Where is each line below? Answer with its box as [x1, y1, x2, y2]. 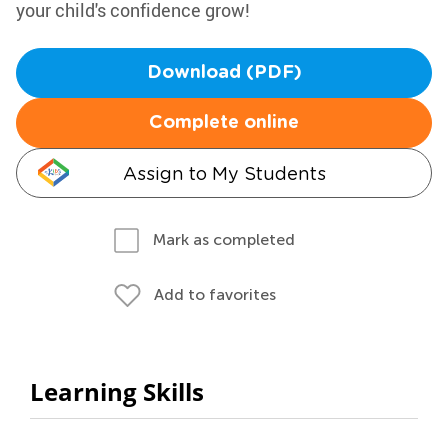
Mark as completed [153, 230, 295, 249]
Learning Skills [30, 375, 204, 408]
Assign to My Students [122, 163, 326, 184]
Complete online [149, 114, 299, 132]
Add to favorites [154, 285, 276, 304]
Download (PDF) [146, 64, 302, 82]
